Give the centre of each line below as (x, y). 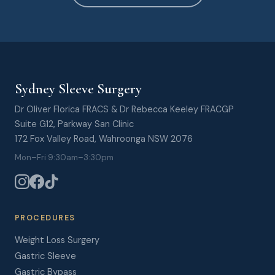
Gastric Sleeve (45, 256)
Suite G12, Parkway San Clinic (74, 124)
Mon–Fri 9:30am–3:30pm (64, 157)
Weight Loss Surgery (57, 240)
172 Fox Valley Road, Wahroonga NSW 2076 (104, 139)
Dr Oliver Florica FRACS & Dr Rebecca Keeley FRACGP (124, 109)
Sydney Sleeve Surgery (78, 89)
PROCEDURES (45, 218)
